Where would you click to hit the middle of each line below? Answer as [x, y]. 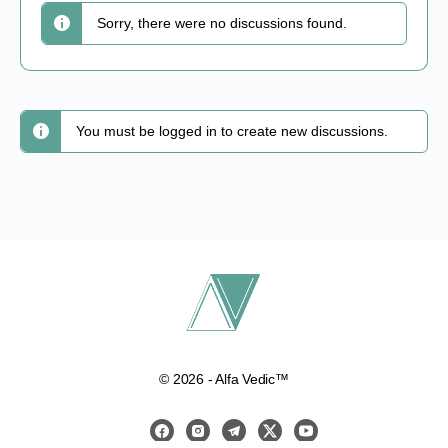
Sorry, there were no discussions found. [222, 23]
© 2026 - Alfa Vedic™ [224, 378]
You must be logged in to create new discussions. [232, 131]
